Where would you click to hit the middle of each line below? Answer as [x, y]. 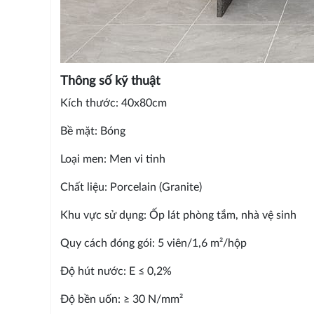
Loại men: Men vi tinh [112, 159]
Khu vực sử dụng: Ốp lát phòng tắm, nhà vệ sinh [179, 215]
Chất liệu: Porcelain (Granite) [132, 187]
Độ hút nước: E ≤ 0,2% [117, 271]
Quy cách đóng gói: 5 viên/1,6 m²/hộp [155, 243]
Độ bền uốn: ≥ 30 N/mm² [121, 299]
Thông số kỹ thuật [110, 81]
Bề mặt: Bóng [93, 131]
